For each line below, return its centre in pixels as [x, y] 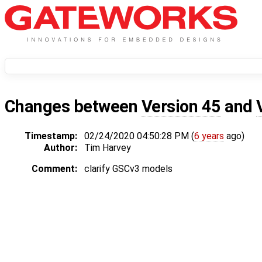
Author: [61, 148]
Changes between [73, 107]
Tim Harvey [108, 148]
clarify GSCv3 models [128, 169]
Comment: [54, 169]
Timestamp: [51, 136]
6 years [209, 136]
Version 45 [181, 107]
